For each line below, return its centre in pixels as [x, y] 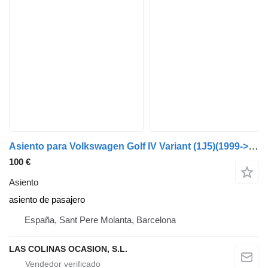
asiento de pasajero [47, 199]
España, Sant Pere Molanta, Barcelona [100, 220]
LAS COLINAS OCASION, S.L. [68, 249]
